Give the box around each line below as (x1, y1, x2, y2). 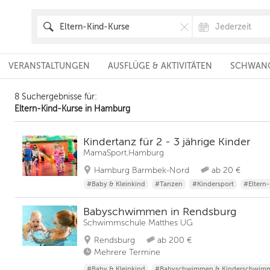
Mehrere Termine (94, 248, 160, 257)
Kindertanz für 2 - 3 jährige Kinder (83, 136, 250, 148)
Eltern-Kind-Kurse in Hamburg (14, 104, 130, 113)
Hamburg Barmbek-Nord (94, 166, 189, 175)
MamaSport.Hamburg (83, 148, 164, 157)
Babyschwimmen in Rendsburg (83, 206, 236, 218)
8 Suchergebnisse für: (14, 92, 97, 101)
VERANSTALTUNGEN (8, 61, 90, 71)
